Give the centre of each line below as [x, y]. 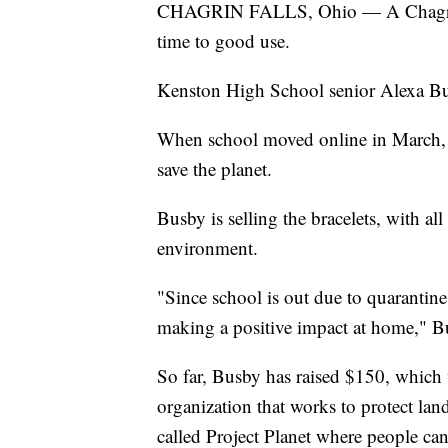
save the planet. [214, 169]
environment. [207, 248]
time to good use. [223, 41]
